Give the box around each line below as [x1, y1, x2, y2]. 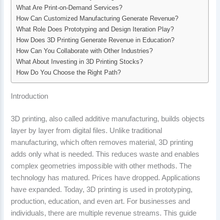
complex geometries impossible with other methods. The [11, 162, 192, 170]
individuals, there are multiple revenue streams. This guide [11, 209, 197, 217]
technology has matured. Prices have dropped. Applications [11, 173, 201, 182]
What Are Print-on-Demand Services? [16, 4, 123, 12]
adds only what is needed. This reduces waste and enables [11, 150, 200, 158]
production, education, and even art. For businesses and [11, 197, 191, 205]
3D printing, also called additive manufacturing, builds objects [11, 114, 205, 123]
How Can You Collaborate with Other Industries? [16, 47, 153, 55]
